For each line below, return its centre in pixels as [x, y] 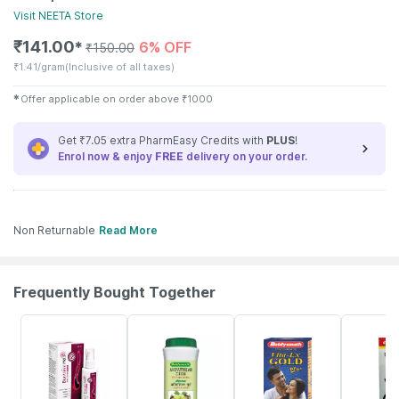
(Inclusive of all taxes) [120, 67]
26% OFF [366, 324]
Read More [128, 230]
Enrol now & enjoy [106, 156]
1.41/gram [42, 67]
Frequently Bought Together [114, 292]
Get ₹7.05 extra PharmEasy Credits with [162, 140]
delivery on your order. [245, 156]
